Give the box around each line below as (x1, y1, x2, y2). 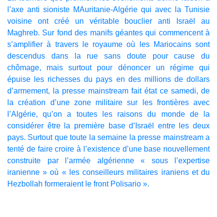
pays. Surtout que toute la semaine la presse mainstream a (7, 133, 210, 141)
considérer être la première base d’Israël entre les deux (7, 121, 210, 130)
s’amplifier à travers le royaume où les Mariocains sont (7, 40, 210, 48)
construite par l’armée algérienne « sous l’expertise (7, 156, 210, 165)
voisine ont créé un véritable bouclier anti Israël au (7, 16, 210, 25)
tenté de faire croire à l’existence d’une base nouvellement (7, 144, 210, 153)
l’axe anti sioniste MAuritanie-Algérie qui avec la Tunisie (7, 5, 210, 14)
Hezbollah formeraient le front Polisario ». (7, 179, 151, 188)
